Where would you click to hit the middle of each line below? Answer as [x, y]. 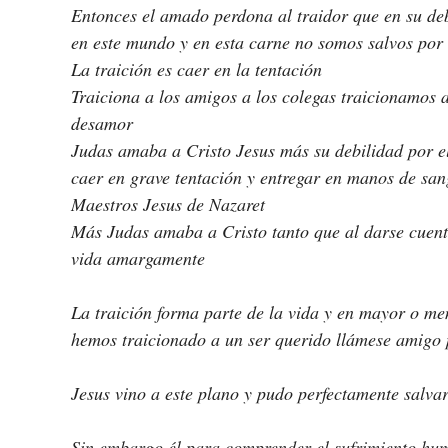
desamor [102, 123]
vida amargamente [138, 258]
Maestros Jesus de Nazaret [170, 204]
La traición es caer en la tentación [199, 69]
